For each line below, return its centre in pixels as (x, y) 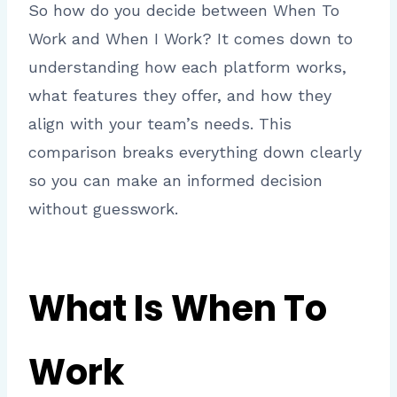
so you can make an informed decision (175, 181)
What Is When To (178, 309)
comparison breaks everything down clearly (195, 152)
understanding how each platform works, (187, 67)
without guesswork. (103, 209)
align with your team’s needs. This (160, 124)
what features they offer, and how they (180, 96)
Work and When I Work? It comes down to (191, 39)
